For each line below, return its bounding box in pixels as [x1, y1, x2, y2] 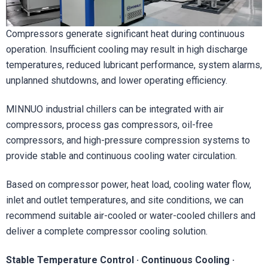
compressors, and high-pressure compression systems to [6, 134, 250, 146]
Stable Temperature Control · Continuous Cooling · [6, 254, 234, 266]
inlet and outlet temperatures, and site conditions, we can [6, 194, 243, 206]
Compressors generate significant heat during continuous [6, 28, 245, 39]
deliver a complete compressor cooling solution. [6, 225, 208, 237]
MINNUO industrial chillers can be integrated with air [6, 103, 224, 115]
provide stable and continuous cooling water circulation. [6, 150, 237, 162]
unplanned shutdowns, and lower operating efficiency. [6, 74, 227, 86]
